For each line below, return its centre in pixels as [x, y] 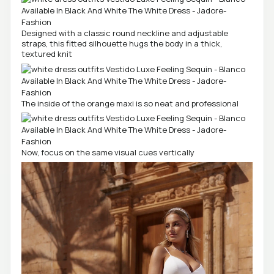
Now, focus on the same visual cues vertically [108, 153]
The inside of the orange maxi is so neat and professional [130, 103]
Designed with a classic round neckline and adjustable [125, 33]
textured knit [47, 54]
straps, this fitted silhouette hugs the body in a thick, [122, 44]
